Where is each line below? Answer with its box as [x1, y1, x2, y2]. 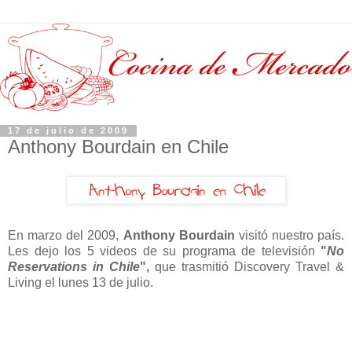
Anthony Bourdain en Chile [8, 135, 229, 157]
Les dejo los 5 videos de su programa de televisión [8, 244, 321, 258]
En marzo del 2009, [8, 229, 123, 243]
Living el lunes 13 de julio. [8, 276, 153, 290]
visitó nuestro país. [234, 229, 344, 243]
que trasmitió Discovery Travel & [149, 260, 344, 274]
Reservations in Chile [8, 260, 140, 274]
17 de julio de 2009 [8, 126, 129, 136]
